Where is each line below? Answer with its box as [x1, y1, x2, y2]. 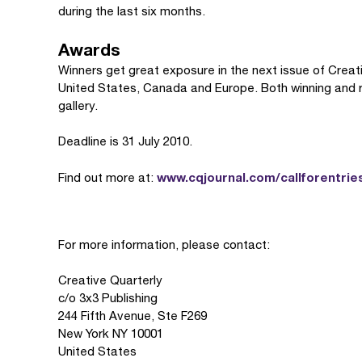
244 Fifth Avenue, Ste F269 [58, 309, 207, 322]
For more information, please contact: [58, 238, 270, 251]
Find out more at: [58, 170, 157, 184]
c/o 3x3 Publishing [58, 291, 158, 305]
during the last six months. [58, 4, 205, 18]
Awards [58, 40, 120, 60]
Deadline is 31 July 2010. [58, 134, 192, 148]
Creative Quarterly [58, 273, 162, 287]
